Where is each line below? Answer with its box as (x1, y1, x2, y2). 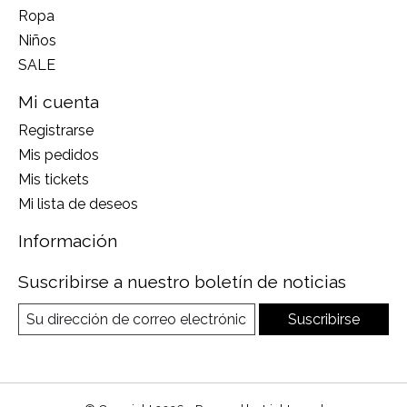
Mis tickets (18, 170, 89, 188)
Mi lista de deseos (18, 194, 138, 213)
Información (18, 230, 117, 251)
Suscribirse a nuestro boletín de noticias (18, 271, 346, 292)
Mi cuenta (18, 92, 99, 113)
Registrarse (18, 121, 94, 139)
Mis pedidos (18, 145, 99, 164)
